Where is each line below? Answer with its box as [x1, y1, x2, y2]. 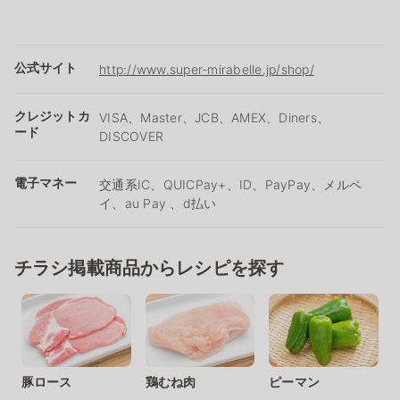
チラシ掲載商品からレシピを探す [14, 256, 285, 279]
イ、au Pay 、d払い [99, 195, 217, 211]
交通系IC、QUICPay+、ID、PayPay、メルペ [99, 176, 362, 192]
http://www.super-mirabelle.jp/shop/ [99, 61, 314, 77]
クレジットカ [14, 107, 90, 123]
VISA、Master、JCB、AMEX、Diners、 [99, 109, 329, 125]
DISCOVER [99, 128, 163, 144]
